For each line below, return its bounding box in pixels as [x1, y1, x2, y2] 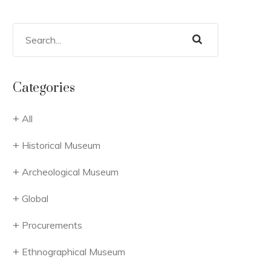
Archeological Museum [22, 166, 119, 178]
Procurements [22, 219, 82, 231]
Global [22, 192, 48, 204]
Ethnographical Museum [22, 246, 125, 258]
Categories [13, 80, 75, 96]
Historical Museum [22, 139, 100, 151]
